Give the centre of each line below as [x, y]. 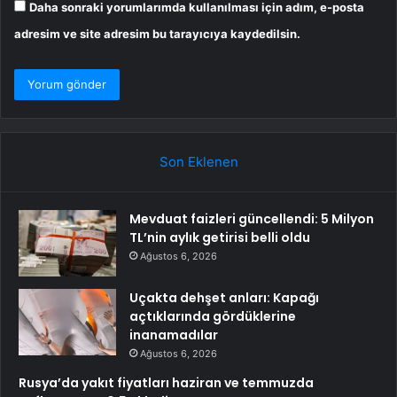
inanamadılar [174, 335]
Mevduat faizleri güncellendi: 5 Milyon [252, 219]
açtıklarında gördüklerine [213, 317]
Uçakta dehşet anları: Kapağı [224, 298]
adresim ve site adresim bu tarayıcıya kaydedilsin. [157, 34]
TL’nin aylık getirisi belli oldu [220, 238]
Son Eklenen [198, 162]
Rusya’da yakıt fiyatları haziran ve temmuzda [166, 383]
